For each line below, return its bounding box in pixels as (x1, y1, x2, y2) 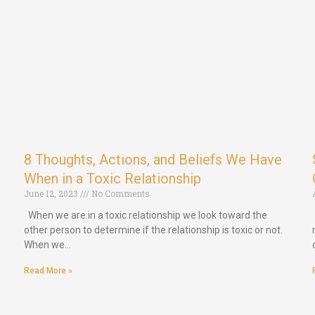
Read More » (24, 265, 72, 276)
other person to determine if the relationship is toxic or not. (24, 224, 283, 236)
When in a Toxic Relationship (24, 169, 201, 187)
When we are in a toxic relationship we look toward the (24, 209, 267, 221)
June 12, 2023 (24, 187, 80, 199)
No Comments (89, 187, 150, 199)
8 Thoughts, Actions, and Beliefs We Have (24, 150, 282, 168)
